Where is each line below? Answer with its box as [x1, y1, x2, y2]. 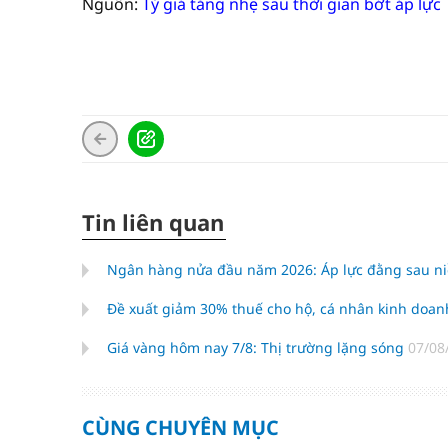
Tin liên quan [82, 207, 224, 237]
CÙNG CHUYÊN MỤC [82, 414, 279, 441]
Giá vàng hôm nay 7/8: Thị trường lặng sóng [107, 338, 408, 357]
